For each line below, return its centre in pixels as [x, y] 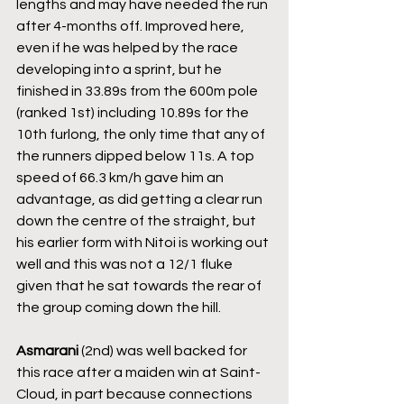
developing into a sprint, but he [120, 70]
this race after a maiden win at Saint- [138, 373]
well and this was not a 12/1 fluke [126, 265]
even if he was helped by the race [129, 48]
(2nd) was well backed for [164, 351]
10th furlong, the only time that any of [142, 135]
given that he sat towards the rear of [140, 286]
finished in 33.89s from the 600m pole [138, 92]
